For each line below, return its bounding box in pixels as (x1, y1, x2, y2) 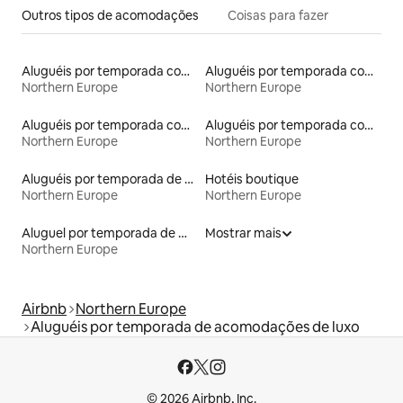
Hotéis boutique (205, 170, 299, 187)
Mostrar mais (205, 224, 282, 241)
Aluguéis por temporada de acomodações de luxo (31, 317, 360, 336)
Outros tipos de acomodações (22, 6, 199, 23)
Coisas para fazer (228, 6, 328, 23)
